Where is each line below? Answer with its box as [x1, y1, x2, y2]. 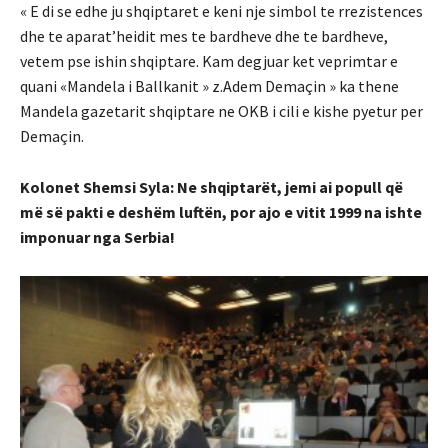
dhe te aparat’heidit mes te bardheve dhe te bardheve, [20, 25, 388, 46]
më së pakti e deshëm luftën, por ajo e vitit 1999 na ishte [20, 201, 422, 222]
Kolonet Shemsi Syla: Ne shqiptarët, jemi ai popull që [20, 176, 403, 197]
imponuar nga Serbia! [20, 226, 175, 247]
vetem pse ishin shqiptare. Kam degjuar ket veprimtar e [20, 50, 398, 71]
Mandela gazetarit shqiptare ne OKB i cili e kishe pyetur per [20, 100, 423, 121]
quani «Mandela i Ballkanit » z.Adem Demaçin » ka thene [20, 75, 399, 96]
